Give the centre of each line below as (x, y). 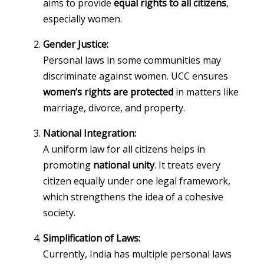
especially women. (83, 19)
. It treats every (188, 165)
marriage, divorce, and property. (114, 108)
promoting (68, 165)
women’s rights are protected (108, 92)
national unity (124, 165)
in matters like (206, 92)
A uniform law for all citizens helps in (124, 149)
